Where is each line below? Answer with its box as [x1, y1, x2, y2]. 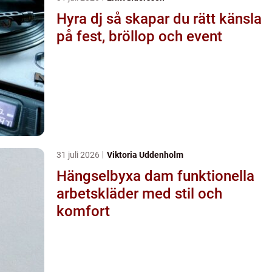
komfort [56, 202, 110, 220]
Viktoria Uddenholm [107, 149, 183, 160]
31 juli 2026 [56, 149, 101, 160]
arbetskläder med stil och [56, 185, 222, 202]
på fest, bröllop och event [56, 27, 222, 45]
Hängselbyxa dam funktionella [56, 167, 177, 185]
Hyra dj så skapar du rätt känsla [56, 10, 106, 27]
